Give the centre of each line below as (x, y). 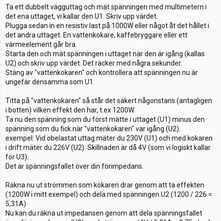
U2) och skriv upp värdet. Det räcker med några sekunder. (94, 63)
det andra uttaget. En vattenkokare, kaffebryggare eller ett (96, 35)
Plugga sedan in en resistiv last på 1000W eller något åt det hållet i (107, 25)
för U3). (17, 157)
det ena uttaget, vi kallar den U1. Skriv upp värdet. (82, 16)
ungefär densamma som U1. (50, 82)
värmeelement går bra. (41, 44)
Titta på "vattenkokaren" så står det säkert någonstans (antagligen (109, 100)
